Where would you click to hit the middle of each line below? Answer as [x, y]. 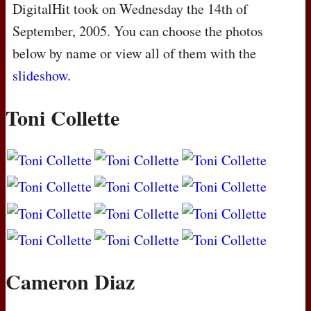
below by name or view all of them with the [134, 53]
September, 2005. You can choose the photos [138, 31]
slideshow [40, 76]
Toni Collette [62, 118]
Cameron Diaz [70, 281]
